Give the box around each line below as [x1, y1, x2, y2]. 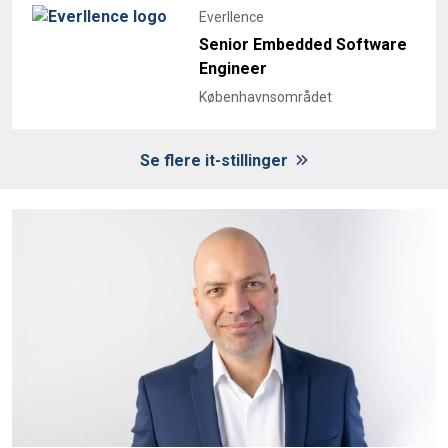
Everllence [199, 8, 264, 25]
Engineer [199, 58, 267, 78]
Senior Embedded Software [199, 34, 407, 54]
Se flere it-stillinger [140, 150, 292, 170]
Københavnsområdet [199, 88, 332, 105]
